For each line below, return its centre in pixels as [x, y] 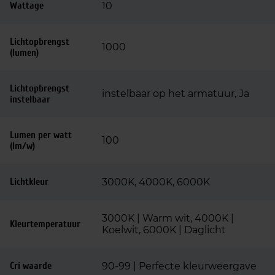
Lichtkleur [29, 182]
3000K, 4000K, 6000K [156, 182]
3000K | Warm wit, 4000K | [168, 218]
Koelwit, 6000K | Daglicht [164, 230]
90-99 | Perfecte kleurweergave [179, 266]
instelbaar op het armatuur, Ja [176, 94]
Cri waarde [31, 266]
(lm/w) [22, 146]
